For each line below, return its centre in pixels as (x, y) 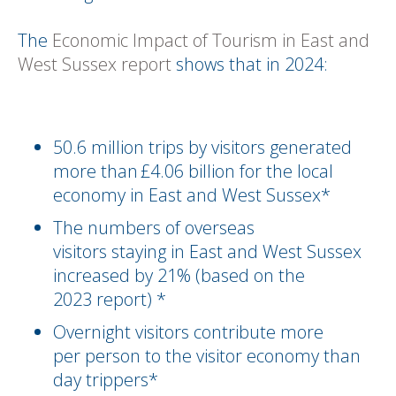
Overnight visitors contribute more (188, 332)
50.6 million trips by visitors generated (202, 147)
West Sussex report (95, 64)
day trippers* (108, 380)
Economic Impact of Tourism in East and (211, 40)
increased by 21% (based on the (179, 275)
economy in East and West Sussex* (194, 195)
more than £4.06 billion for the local (193, 171)
